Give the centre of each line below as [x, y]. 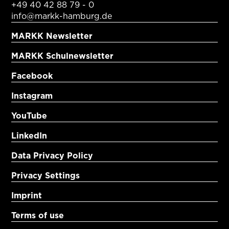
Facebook [32, 76]
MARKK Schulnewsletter [63, 56]
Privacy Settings [46, 175]
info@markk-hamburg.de [62, 16]
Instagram [32, 96]
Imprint [27, 195]
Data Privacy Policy [52, 155]
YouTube [29, 116]
